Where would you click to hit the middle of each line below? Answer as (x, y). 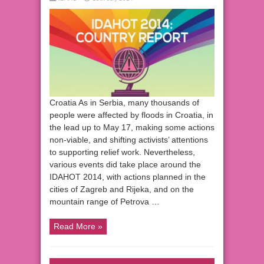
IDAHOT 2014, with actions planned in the (128, 177)
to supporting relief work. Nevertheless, (122, 152)
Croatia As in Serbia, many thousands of (124, 103)
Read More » (78, 227)
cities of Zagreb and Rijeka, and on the (122, 189)
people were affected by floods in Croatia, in (131, 115)
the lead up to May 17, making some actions (132, 128)
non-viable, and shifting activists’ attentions (129, 140)
